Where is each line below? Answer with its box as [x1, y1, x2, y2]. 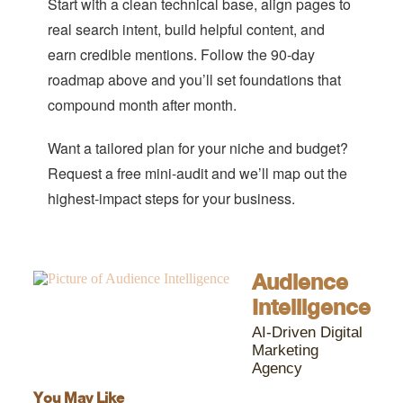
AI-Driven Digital [251, 324, 363, 342]
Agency [251, 360, 302, 378]
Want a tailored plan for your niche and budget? [47, 138, 348, 159]
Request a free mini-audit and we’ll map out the [47, 163, 347, 184]
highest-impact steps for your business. [47, 188, 295, 210]
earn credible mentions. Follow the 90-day [47, 44, 315, 66]
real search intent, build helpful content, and [47, 19, 325, 40]
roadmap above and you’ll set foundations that [47, 69, 341, 91]
